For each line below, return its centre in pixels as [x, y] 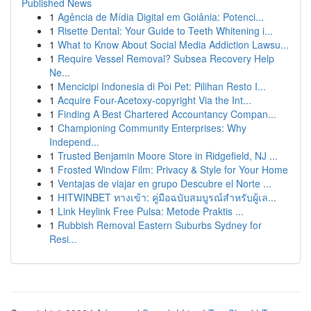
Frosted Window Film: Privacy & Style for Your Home [173, 169]
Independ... [74, 142]
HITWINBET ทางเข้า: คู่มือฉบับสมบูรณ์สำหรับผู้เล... [167, 197]
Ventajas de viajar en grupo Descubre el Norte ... [165, 183]
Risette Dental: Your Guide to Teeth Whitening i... [165, 31]
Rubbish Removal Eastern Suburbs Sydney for [160, 225]
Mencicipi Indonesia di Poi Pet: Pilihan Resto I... [162, 86]
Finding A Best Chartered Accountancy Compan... [167, 114]
